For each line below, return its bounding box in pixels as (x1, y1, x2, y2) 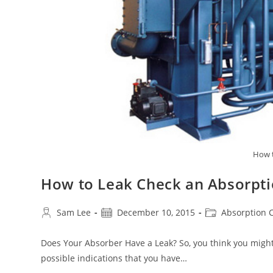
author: (40, 218, 71, 230)
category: (205, 218, 243, 230)
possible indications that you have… (41, 252, 188, 264)
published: (101, 218, 145, 230)
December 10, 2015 (117, 206, 196, 218)
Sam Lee (57, 206, 91, 218)
